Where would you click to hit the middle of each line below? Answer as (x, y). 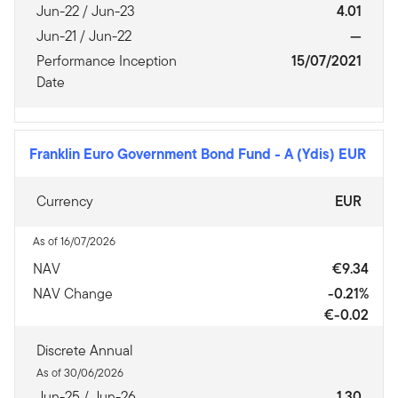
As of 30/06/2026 (80, 373)
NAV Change (73, 294)
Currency (65, 201)
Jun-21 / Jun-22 (84, 36)
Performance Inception (107, 61)
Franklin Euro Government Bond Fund (152, 154)
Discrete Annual (85, 350)
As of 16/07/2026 (74, 241)
